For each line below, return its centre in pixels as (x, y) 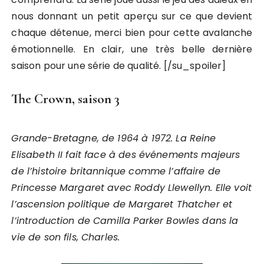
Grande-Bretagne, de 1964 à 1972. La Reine (114, 138)
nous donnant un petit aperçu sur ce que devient (132, 16)
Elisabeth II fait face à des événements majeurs (126, 155)
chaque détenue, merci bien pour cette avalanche (132, 33)
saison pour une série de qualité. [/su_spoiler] (119, 66)
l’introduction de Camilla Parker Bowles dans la (125, 221)
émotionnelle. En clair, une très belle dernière (132, 49)
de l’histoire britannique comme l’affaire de (116, 171)
